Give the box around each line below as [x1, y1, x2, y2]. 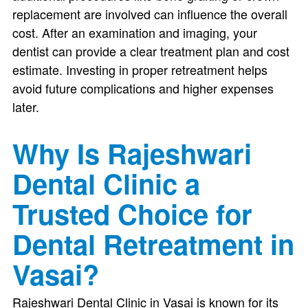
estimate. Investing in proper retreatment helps [12, 60, 267, 78]
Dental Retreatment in [12, 224, 294, 263]
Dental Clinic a [12, 164, 200, 203]
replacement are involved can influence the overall [12, 5, 287, 23]
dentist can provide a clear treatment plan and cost [12, 42, 289, 60]
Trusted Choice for [12, 194, 252, 233]
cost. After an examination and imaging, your [12, 23, 257, 41]
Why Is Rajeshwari [12, 133, 252, 173]
